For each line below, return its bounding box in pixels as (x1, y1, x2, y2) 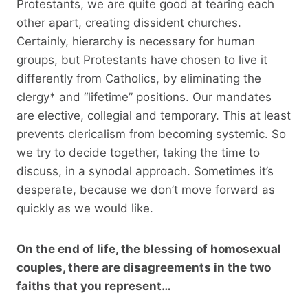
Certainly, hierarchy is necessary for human (16, 34, 255, 48)
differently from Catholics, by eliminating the (16, 71, 261, 85)
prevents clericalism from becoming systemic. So (16, 126, 286, 141)
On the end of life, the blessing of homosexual (16, 241, 281, 256)
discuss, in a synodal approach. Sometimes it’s (16, 164, 274, 178)
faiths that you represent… (16, 278, 171, 293)
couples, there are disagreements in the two (16, 260, 271, 274)
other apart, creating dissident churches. (16, 15, 241, 30)
